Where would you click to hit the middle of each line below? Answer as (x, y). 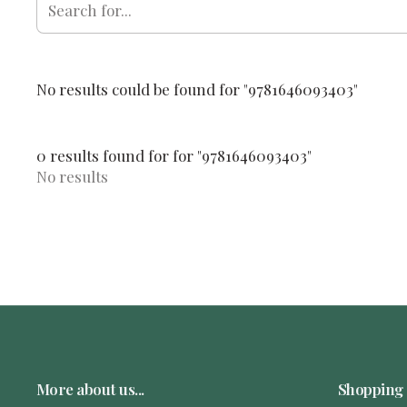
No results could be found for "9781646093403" (197, 89)
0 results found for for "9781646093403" (174, 155)
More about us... (90, 389)
